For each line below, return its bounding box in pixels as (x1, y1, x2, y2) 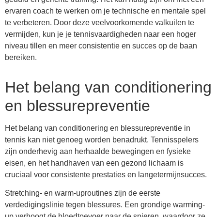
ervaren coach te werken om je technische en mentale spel (5, 7, 206, 15)
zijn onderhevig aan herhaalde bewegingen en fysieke (5, 147, 191, 156)
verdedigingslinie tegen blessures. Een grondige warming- (5, 201, 205, 209)
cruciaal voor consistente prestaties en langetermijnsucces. (5, 170, 207, 179)
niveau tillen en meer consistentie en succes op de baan (5, 42, 197, 50)
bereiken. (5, 53, 37, 62)
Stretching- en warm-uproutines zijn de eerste (5, 189, 160, 198)
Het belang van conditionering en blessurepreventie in (5, 124, 190, 133)
